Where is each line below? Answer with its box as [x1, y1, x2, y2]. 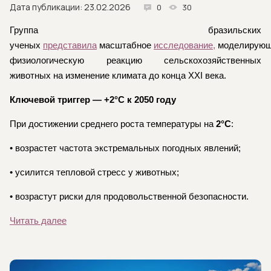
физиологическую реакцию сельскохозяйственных [10, 56, 261, 66]
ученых [10, 41, 43, 51]
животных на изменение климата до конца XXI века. [10, 71, 229, 81]
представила [43, 41, 97, 51]
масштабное [97, 41, 154, 51]
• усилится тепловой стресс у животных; [10, 168, 179, 178]
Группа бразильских [10, 25, 261, 36]
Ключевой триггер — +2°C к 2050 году [10, 95, 176, 105]
